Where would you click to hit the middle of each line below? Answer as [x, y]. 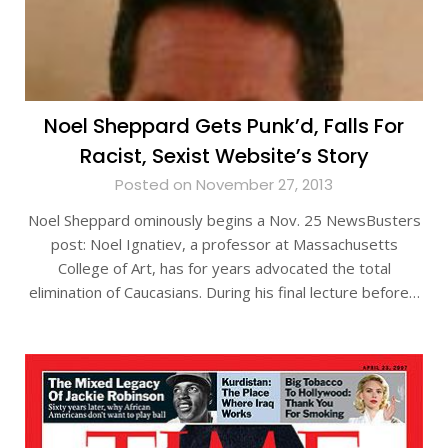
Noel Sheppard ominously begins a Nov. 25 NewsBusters [224, 220]
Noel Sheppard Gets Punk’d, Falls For [224, 126]
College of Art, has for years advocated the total [224, 268]
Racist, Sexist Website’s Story [224, 156]
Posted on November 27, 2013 [224, 184]
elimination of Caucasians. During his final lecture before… [224, 292]
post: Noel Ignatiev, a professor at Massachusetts [224, 244]
